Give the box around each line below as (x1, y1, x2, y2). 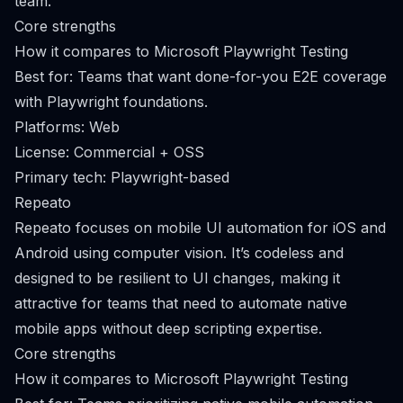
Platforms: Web (14, 118, 120, 136)
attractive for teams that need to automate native (14, 294, 347, 312)
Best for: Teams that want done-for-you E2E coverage (14, 67, 387, 85)
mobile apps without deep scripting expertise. (14, 319, 322, 337)
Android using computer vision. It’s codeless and (14, 244, 344, 262)
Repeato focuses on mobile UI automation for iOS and (14, 219, 386, 237)
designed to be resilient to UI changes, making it (14, 269, 340, 287)
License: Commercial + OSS (14, 143, 204, 161)
